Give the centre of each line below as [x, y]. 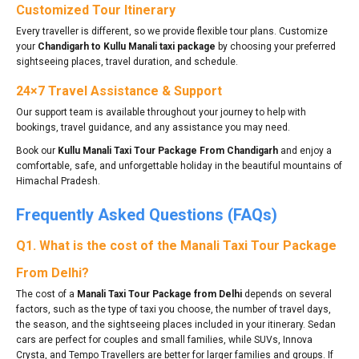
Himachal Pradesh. [58, 181]
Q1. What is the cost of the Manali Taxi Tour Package [176, 245]
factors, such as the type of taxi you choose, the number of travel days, [173, 309]
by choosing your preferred [276, 46]
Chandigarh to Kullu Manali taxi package [127, 46]
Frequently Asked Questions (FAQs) [147, 214]
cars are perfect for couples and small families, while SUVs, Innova [164, 339]
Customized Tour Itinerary [96, 10]
